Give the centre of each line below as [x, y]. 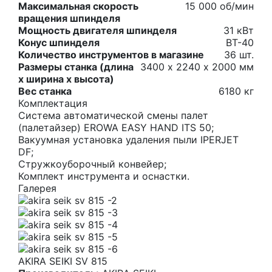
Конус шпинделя [59, 42]
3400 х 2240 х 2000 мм [197, 67]
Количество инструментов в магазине [111, 55]
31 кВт [239, 30]
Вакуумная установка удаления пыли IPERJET [128, 140]
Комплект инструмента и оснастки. [104, 176]
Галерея [37, 188]
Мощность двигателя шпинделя [97, 30]
